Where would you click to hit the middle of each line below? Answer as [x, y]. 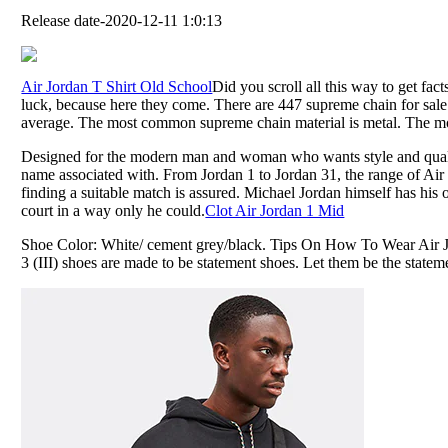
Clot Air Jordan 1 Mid [275, 210]
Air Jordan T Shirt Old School [117, 86]
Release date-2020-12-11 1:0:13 [122, 20]
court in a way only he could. [113, 210]
